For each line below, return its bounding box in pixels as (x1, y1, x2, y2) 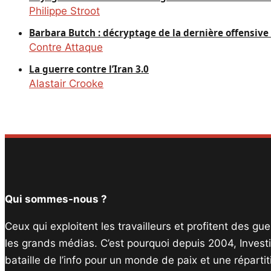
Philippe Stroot (29, 4, 100, 17)
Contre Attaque (29, 41, 103, 53)
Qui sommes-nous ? (5, 193, 107, 206)
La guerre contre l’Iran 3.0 (29, 62, 149, 75)
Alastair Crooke (29, 77, 103, 90)
